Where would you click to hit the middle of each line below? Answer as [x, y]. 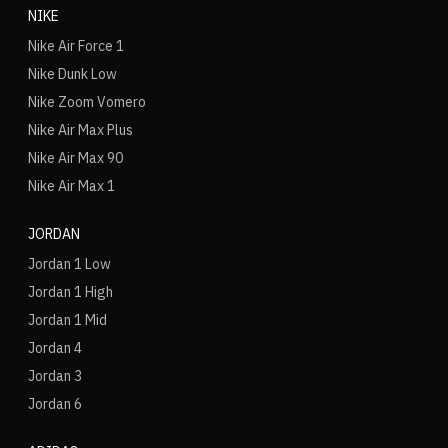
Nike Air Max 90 [75, 158]
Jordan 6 [55, 404]
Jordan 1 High [70, 292]
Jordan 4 [55, 348]
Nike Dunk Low [72, 74]
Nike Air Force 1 [76, 46]
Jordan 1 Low [69, 264]
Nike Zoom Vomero [87, 102]
